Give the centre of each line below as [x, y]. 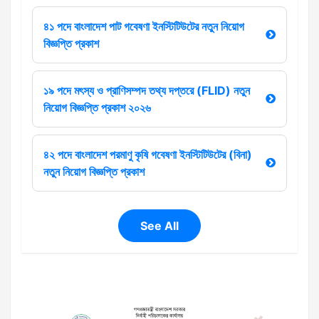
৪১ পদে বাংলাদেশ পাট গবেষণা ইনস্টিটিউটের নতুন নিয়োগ [144, 26]
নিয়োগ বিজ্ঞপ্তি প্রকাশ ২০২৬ [97, 108]
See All [159, 226]
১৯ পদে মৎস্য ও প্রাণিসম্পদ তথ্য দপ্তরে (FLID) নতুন [147, 90]
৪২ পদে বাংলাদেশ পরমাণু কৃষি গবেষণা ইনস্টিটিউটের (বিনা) [148, 155]
